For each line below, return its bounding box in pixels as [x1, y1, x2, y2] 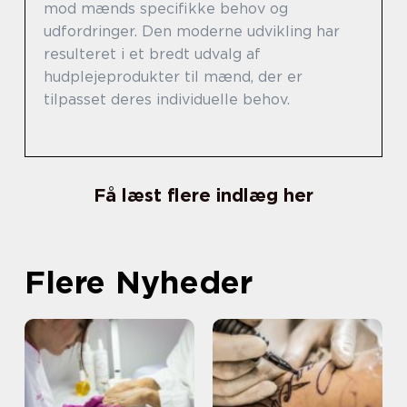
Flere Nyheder [25, 263, 253, 302]
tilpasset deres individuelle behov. [44, 91, 290, 109]
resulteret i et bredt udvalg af [44, 45, 261, 64]
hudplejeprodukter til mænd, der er [44, 68, 303, 86]
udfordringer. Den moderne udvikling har [44, 23, 340, 41]
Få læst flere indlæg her [94, 184, 313, 207]
